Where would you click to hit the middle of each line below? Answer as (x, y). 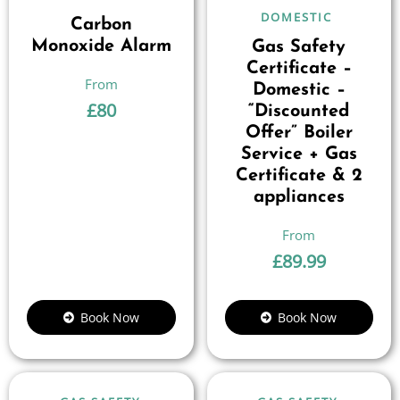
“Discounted (299, 112)
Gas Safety (299, 47)
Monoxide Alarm (101, 46)
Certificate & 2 (299, 176)
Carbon (101, 25)
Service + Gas (299, 154)
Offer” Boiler (299, 133)
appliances (299, 197)
